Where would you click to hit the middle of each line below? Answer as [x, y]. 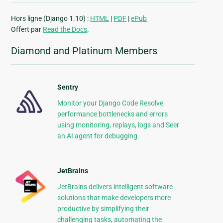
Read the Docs [65, 30]
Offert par [27, 30]
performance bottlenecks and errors [112, 114]
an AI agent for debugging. [98, 136]
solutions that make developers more [114, 198]
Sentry [67, 87]
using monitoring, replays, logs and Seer [118, 125]
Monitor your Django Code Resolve [110, 103]
